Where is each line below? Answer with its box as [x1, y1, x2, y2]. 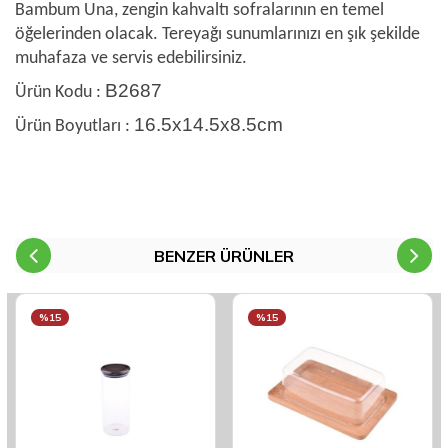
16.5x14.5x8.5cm [134, 114, 283, 135]
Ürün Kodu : [15, 83, 105, 102]
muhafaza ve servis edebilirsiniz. [15, 49, 247, 68]
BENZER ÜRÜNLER [154, 246, 294, 266]
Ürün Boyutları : [15, 117, 134, 136]
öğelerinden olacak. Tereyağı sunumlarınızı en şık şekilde [15, 25, 420, 44]
